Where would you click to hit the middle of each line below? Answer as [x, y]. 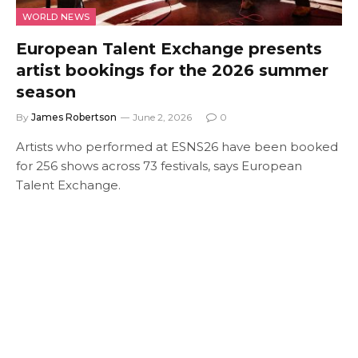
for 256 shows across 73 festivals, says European [159, 165]
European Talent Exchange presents [169, 48]
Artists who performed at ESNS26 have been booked [177, 146]
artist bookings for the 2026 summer [172, 70]
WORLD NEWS [56, 16]
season [46, 91]
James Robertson [74, 117]
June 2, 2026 [162, 117]
